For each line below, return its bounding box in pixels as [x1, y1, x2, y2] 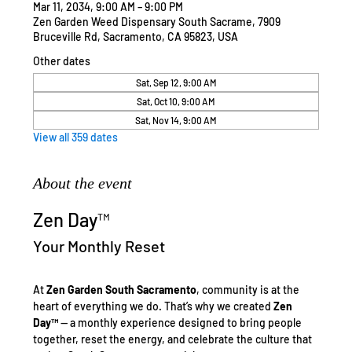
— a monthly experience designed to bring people [58, 316, 305, 330]
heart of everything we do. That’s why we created [33, 299, 274, 313]
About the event [33, 174, 133, 192]
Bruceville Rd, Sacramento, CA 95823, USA [33, 30, 239, 44]
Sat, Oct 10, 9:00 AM [137, 96, 215, 108]
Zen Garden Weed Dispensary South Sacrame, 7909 [33, 15, 281, 29]
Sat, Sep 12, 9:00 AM [135, 77, 217, 89]
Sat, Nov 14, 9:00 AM [135, 115, 217, 126]
